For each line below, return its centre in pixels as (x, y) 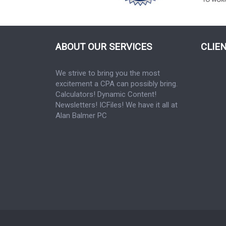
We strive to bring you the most (107, 73)
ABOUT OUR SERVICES (103, 47)
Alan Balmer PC (81, 115)
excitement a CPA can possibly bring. (116, 83)
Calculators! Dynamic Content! (106, 94)
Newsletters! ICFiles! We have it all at (116, 105)
